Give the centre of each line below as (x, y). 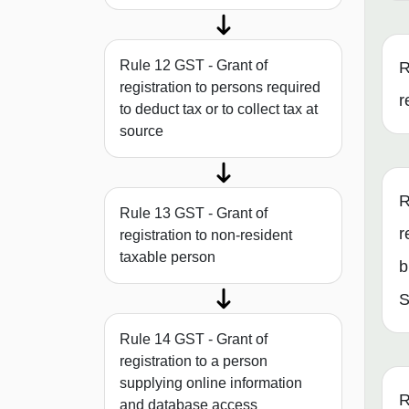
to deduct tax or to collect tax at (219, 110)
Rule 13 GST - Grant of (194, 214)
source (142, 131)
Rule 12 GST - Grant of (194, 66)
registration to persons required (220, 88)
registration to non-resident (206, 236)
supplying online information (211, 383)
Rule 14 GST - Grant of (194, 340)
